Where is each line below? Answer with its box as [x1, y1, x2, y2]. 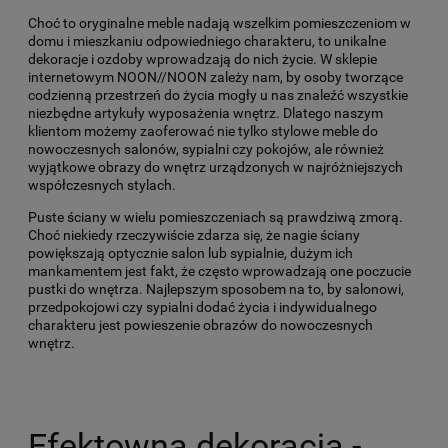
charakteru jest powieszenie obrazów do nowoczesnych [28, 317, 373, 334]
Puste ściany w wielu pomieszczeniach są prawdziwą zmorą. [28, 209, 403, 226]
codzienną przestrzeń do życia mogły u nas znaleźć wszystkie [28, 87, 408, 104]
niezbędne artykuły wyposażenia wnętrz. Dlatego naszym [28, 105, 383, 122]
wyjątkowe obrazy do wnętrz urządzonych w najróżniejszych [28, 159, 403, 176]
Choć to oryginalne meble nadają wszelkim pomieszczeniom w [28, 15, 411, 32]
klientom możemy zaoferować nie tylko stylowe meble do [28, 123, 378, 140]
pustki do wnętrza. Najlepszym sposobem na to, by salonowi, [28, 281, 404, 298]
